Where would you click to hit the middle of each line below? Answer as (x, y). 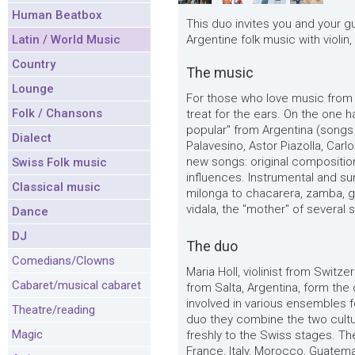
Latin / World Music (66, 40)
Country (34, 64)
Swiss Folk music (59, 162)
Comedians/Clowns (63, 261)
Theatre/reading (53, 310)
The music (220, 73)
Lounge (33, 89)
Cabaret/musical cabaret (76, 285)
